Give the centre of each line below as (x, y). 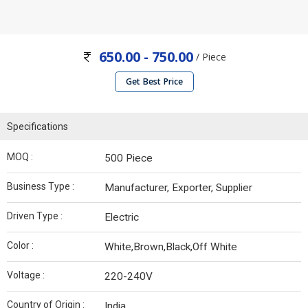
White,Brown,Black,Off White (171, 247)
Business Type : (41, 187)
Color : (20, 246)
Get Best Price (154, 82)
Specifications (37, 127)
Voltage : (26, 275)
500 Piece (129, 158)
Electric (122, 218)
